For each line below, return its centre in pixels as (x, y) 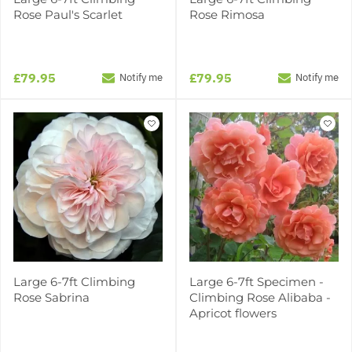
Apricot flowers (233, 313)
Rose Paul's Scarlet (68, 14)
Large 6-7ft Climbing (74, 281)
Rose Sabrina (51, 297)
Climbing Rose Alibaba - (260, 297)
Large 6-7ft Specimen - (257, 281)
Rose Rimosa (227, 14)
